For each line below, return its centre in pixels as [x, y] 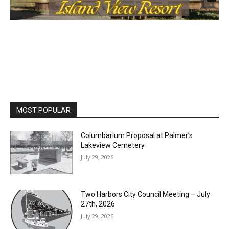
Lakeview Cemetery [110, 132]
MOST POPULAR [43, 97]
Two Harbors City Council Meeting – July [143, 180]
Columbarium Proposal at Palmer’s [134, 122]
